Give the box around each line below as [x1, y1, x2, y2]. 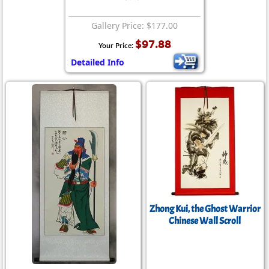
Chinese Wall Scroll [169, 215, 241, 227]
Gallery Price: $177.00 [91, 20, 178, 31]
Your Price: [98, 41, 135, 50]
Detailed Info [71, 56, 124, 68]
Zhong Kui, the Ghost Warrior [149, 203, 261, 215]
